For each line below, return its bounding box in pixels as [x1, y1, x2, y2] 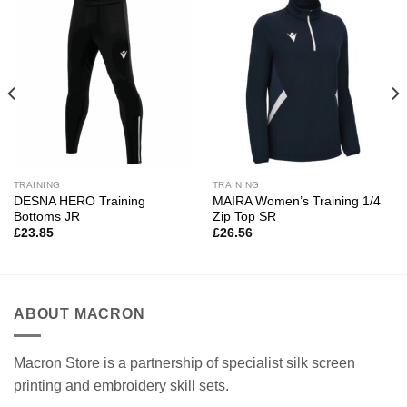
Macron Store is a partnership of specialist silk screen [14, 355, 355, 372]
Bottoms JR [13, 209, 80, 223]
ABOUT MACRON [14, 305, 145, 322]
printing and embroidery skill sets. [14, 378, 229, 394]
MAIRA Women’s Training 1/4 [212, 194, 381, 208]
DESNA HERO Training [13, 194, 145, 208]
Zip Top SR [212, 209, 276, 223]
